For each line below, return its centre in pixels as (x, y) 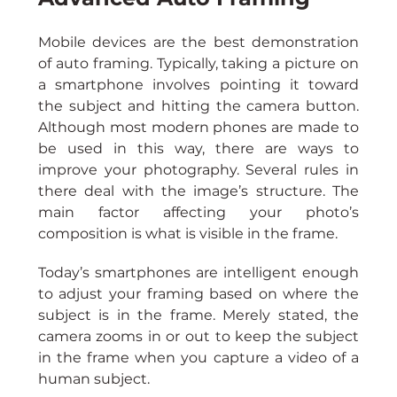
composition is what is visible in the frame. (187, 234)
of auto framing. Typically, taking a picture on (198, 64)
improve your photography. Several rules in (198, 170)
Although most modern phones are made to (198, 128)
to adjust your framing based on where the (198, 294)
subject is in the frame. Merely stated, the (198, 315)
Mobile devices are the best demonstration (198, 43)
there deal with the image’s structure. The (198, 191)
